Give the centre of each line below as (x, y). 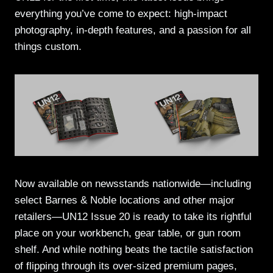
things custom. (48, 47)
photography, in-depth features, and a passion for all (133, 30)
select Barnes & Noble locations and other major (125, 200)
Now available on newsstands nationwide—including (133, 183)
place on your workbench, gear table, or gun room (128, 233)
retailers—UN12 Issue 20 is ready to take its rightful (133, 216)
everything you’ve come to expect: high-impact (121, 14)
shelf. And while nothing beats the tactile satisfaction (134, 249)
